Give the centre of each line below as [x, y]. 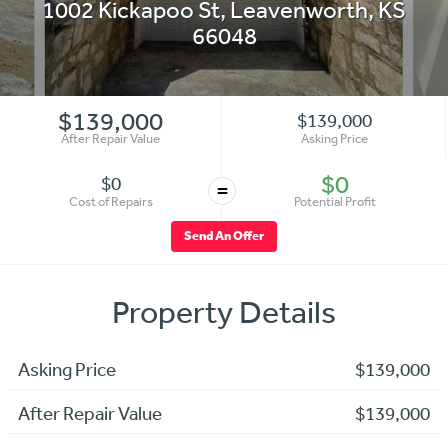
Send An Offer [224, 236]
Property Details [224, 312]
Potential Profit [335, 201]
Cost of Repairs [110, 201]
